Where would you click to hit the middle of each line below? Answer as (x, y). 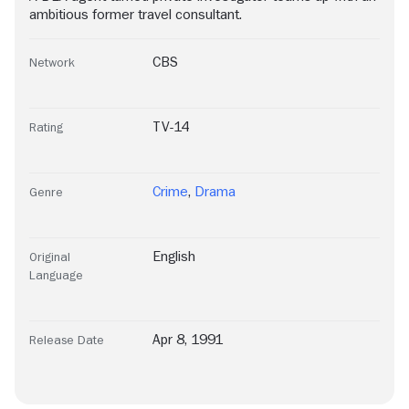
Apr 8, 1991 (188, 340)
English (174, 257)
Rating (46, 127)
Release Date (67, 340)
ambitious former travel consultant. (136, 15)
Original (50, 257)
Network (52, 63)
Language (56, 275)
